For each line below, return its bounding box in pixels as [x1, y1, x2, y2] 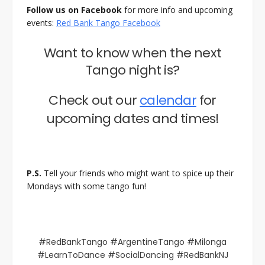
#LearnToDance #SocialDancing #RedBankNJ [37, 249, 228, 261]
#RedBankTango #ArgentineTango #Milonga [38, 236, 227, 248]
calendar [140, 91, 196, 110]
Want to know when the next [43, 44, 222, 63]
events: [27, 17, 56, 29]
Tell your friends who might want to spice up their [41, 167, 234, 179]
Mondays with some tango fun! [27, 180, 146, 192]
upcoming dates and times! [46, 109, 219, 128]
